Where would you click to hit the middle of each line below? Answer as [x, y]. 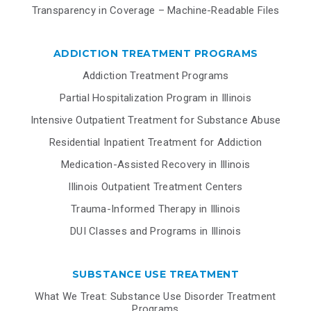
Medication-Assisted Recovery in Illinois [155, 164]
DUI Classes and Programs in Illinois [155, 231]
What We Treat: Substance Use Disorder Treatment [155, 296]
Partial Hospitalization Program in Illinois [155, 98]
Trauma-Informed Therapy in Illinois [155, 209]
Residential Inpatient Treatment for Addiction [155, 142]
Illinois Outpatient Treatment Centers [155, 186]
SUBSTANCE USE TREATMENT [155, 274]
